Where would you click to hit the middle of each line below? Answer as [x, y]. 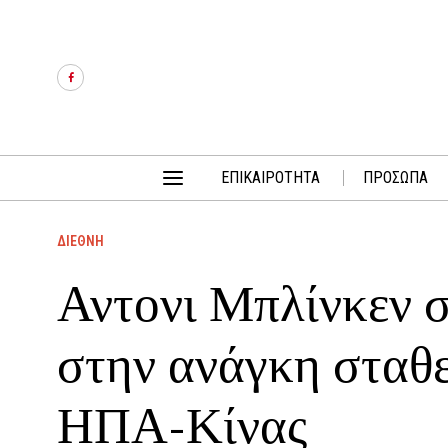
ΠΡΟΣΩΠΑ [395, 177]
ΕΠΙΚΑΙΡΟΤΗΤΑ [270, 177]
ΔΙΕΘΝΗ [80, 241]
